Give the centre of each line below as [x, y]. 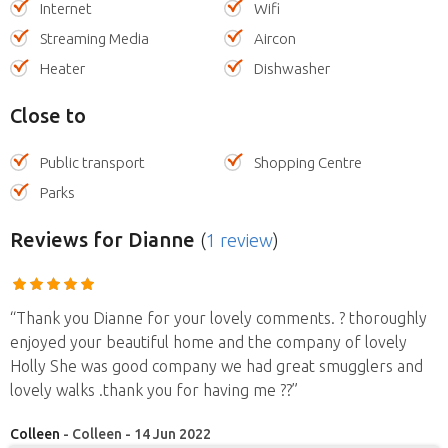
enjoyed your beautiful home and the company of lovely [208, 341]
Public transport [92, 162]
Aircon [275, 38]
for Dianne [141, 239]
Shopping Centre [308, 162]
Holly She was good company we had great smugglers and [216, 365]
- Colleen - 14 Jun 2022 [137, 433]
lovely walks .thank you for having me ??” [154, 389]
